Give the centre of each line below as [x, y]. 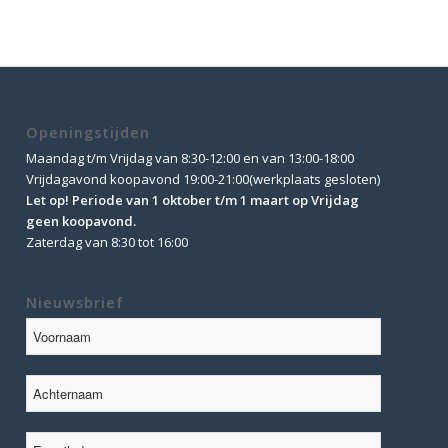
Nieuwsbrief [75, 302]
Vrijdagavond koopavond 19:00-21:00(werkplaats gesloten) [203, 178]
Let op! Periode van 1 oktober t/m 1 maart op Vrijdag [193, 199]
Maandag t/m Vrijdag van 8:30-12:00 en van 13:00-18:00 [190, 157]
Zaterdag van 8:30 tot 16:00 [107, 241]
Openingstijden [88, 132]
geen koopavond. [81, 220]
